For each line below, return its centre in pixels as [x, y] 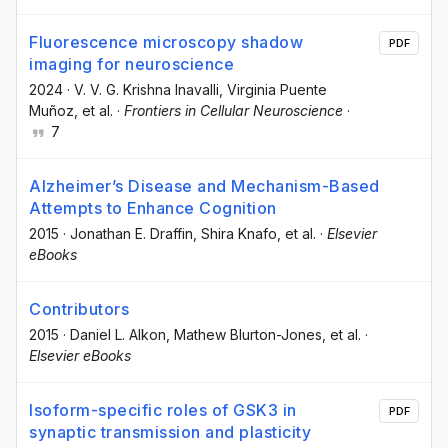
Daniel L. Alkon [118, 334]
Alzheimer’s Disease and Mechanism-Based [204, 185]
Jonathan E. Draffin [131, 233]
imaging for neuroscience [131, 63]
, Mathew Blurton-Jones [244, 334]
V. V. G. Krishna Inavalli [146, 89]
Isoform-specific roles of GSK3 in [163, 409]
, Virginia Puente [273, 89]
